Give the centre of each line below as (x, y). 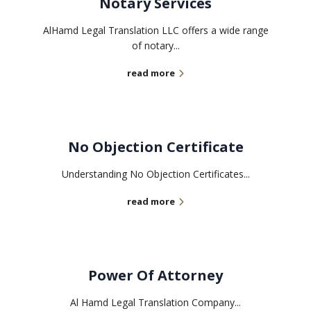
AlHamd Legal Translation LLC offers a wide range (155, 31)
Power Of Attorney (155, 276)
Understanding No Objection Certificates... (155, 174)
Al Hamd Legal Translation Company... (155, 303)
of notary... (155, 46)
